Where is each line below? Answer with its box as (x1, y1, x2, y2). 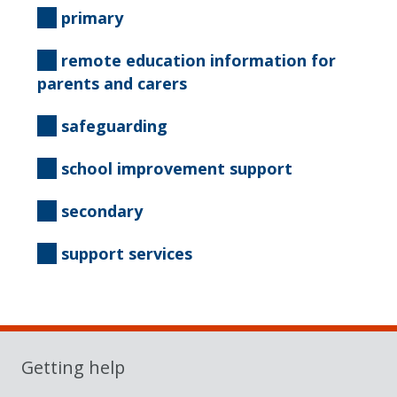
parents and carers (37, 73, 187, 95)
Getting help (21, 354, 125, 379)
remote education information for (56, 50, 336, 72)
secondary (56, 200, 143, 222)
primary (56, 7, 123, 29)
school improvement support (56, 158, 292, 180)
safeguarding (56, 115, 167, 137)
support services (56, 243, 192, 265)
